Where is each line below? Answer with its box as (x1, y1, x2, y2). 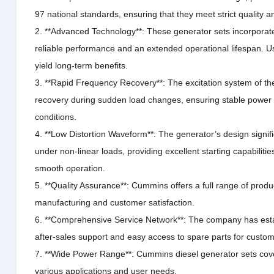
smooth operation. (34, 163, 105, 173)
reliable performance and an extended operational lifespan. (34, 43, 266, 53)
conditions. (34, 111, 76, 122)
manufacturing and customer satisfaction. (34, 197, 194, 207)
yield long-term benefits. (34, 60, 128, 70)
